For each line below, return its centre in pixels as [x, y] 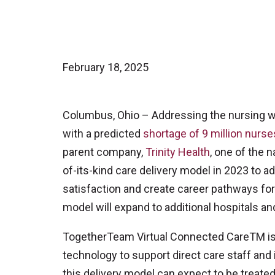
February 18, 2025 [106, 67]
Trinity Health [178, 152]
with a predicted [103, 133]
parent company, [104, 152]
